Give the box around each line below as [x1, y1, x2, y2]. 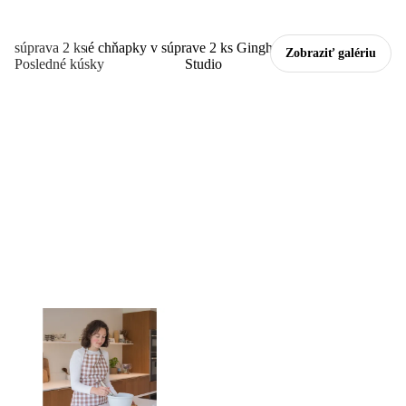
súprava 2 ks [14, 39, 86, 55]
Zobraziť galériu [285, 45, 376, 60]
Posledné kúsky [14, 55, 104, 72]
